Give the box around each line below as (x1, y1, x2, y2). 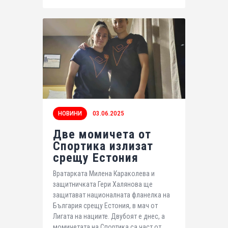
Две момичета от (53, 127, 151, 142)
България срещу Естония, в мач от (53, 201, 158, 210)
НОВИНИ (58, 109, 82, 118)
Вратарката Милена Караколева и (53, 169, 155, 178)
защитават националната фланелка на (53, 190, 170, 199)
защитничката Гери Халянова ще (53, 180, 153, 188)
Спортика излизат (53, 139, 153, 154)
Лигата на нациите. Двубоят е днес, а (53, 212, 165, 220)
